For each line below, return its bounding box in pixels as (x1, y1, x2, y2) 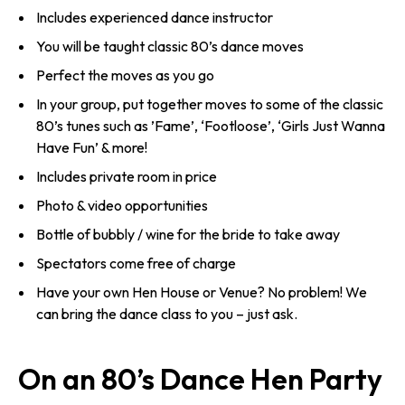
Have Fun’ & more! (36, 138, 147, 157)
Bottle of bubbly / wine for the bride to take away (36, 225, 340, 244)
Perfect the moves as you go (36, 66, 214, 85)
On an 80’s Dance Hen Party (18, 361, 382, 398)
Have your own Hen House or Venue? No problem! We (36, 283, 367, 302)
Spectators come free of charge (36, 254, 236, 273)
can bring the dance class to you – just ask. (36, 305, 297, 324)
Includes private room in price (36, 167, 217, 186)
